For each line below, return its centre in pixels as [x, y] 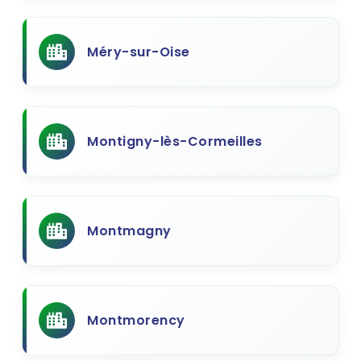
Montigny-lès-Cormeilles [175, 141]
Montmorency [136, 320]
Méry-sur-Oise [139, 52]
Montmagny [129, 231]
